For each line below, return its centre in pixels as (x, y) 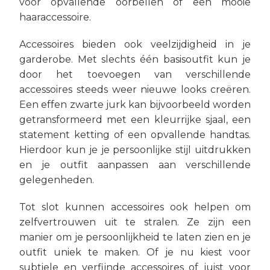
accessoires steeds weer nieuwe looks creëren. (135, 89)
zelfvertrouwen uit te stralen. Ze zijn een (135, 222)
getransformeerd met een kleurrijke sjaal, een (135, 120)
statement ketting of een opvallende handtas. (135, 135)
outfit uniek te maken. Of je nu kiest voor (135, 252)
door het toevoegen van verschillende (135, 74)
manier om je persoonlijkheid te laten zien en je (135, 237)
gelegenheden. (57, 180)
